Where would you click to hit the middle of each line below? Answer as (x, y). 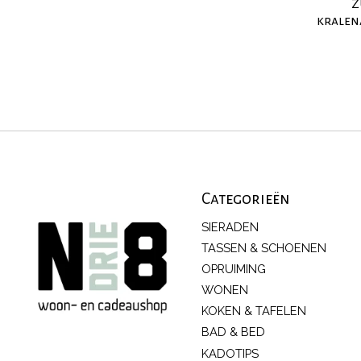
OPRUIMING (233, 268)
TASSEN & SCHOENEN (263, 247)
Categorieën (245, 199)
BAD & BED (233, 332)
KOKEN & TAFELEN (253, 311)
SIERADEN (230, 226)
